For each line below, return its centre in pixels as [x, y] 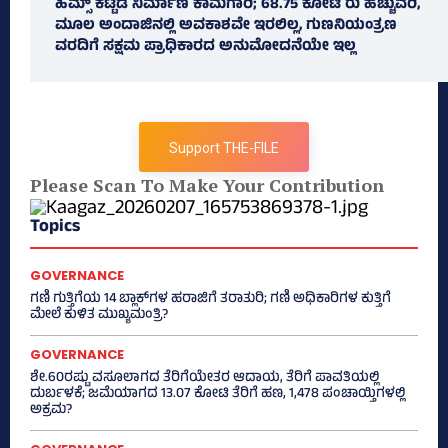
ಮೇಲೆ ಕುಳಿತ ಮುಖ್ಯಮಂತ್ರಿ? [99, 316]
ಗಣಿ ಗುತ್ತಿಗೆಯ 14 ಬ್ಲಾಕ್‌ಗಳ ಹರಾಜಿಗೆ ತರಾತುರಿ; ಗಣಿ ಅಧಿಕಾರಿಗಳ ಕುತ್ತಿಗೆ [210, 300]
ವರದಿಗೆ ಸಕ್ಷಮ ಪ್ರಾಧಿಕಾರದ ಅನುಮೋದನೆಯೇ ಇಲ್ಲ [205, 48]
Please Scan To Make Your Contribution [207, 185]
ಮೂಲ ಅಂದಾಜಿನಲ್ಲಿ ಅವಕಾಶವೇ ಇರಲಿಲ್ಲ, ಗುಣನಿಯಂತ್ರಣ [226, 27]
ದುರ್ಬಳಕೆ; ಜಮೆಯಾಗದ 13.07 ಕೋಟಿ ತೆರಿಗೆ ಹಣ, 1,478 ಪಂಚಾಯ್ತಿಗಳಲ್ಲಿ [217, 395]
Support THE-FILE [224, 148]
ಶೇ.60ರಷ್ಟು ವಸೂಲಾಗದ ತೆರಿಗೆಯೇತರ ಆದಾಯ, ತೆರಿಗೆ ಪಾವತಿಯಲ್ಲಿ [204, 379]
